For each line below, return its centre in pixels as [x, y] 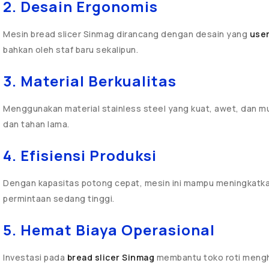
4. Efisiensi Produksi [80, 155]
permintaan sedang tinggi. [59, 198]
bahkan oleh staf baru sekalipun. [71, 50]
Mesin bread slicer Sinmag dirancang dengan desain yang [126, 34]
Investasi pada [35, 257]
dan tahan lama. [36, 124]
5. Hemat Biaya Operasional [109, 230]
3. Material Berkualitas [90, 81]
